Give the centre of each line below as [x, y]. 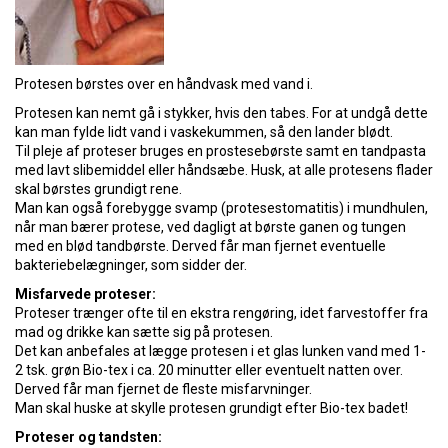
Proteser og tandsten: [88, 437]
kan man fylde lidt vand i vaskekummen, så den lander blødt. [204, 132]
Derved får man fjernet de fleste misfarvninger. [163, 389]
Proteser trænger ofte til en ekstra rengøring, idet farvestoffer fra [221, 313]
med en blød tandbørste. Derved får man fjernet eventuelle [200, 246]
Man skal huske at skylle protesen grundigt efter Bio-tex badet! [211, 408]
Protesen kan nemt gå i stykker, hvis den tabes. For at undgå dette [221, 113]
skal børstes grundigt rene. [98, 189]
